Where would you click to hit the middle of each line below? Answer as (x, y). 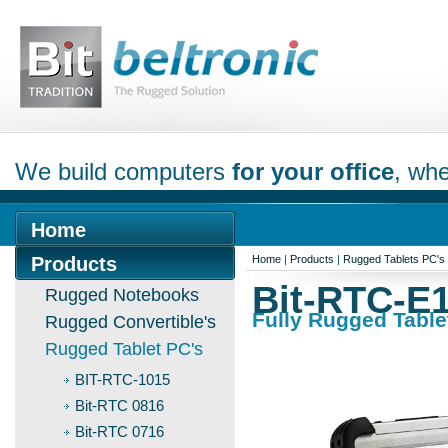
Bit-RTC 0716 (119, 431)
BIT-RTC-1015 (122, 379)
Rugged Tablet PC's (124, 349)
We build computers (123, 171)
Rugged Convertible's (130, 322)
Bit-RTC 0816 (119, 405)
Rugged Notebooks (122, 295)
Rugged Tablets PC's (394, 259)
